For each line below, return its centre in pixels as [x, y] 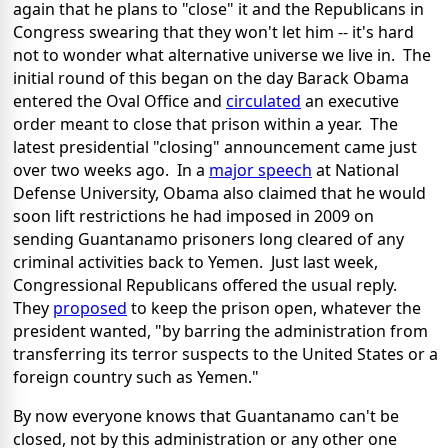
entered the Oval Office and [119, 101]
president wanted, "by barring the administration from [220, 331]
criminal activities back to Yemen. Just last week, [195, 262]
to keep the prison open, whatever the [274, 308]
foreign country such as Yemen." [136, 377]
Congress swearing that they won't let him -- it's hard [213, 32]
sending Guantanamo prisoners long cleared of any [208, 239]
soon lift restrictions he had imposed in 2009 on [193, 216]
